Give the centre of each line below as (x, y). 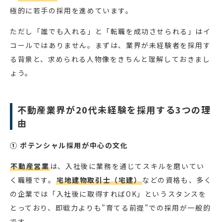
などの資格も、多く (177, 180)
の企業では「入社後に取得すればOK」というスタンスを (108, 194)
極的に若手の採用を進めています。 (72, 11)
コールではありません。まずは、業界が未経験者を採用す (111, 45)
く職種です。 (33, 180)
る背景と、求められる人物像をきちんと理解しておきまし (110, 59)
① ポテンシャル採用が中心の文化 (69, 145)
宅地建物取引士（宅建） (99, 180)
